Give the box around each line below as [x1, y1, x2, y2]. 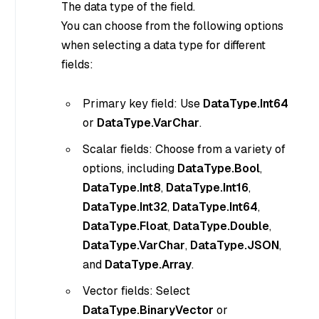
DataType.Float [83, 219, 168, 234]
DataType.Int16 [166, 180, 249, 196]
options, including [83, 161, 177, 177]
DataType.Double [173, 219, 269, 234]
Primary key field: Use [83, 96, 203, 112]
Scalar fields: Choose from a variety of [83, 142, 286, 157]
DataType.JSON [190, 238, 279, 253]
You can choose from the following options [61, 18, 283, 33]
